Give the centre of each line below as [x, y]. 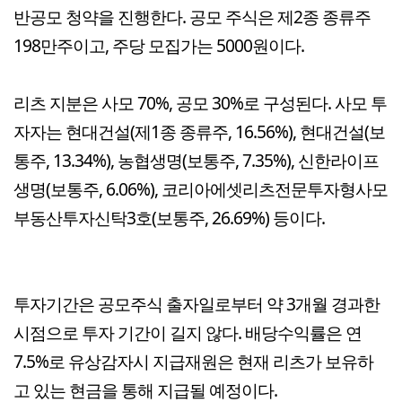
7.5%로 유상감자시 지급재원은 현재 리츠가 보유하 [193, 362]
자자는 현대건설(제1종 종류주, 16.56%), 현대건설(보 [199, 132]
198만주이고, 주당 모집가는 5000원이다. [159, 46]
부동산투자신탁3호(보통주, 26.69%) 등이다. [169, 218]
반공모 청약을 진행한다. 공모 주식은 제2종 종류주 [192, 17]
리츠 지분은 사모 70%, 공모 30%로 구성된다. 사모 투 [200, 103]
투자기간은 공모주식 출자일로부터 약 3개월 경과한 [197, 304]
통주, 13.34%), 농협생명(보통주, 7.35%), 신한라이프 [196, 161]
